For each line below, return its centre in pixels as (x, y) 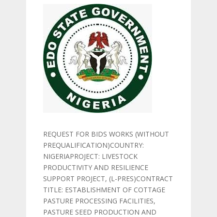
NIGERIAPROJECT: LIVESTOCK (90, 156)
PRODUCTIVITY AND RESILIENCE (96, 167)
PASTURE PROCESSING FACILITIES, (99, 201)
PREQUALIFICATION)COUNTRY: (93, 145)
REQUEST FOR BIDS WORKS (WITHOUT (106, 134)
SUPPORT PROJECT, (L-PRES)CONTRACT (108, 178)
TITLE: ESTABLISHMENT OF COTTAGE (104, 190)
